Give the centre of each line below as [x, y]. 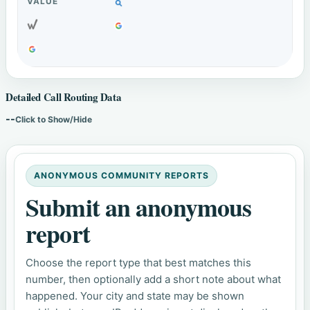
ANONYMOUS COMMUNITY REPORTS [121, 176]
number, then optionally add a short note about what [154, 280]
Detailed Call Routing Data [64, 97]
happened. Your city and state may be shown [135, 296]
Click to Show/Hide [54, 120]
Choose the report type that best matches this [139, 263]
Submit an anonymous [139, 207]
